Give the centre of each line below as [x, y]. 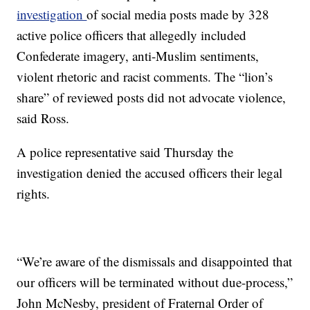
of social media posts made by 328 [178, 14]
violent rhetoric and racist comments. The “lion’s [145, 76]
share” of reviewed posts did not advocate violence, [152, 97]
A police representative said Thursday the [125, 152]
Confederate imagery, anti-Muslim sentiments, [138, 56]
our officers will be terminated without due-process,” [155, 282]
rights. [34, 193]
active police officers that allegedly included [132, 35]
